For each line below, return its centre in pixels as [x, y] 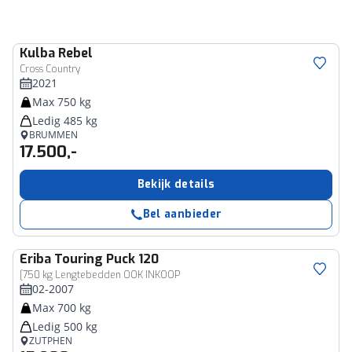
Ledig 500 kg [65, 326]
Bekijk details [176, 184]
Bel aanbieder [182, 214]
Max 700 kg [62, 308]
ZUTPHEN [51, 341]
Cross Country [50, 69]
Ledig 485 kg [65, 121]
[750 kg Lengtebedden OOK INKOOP [100, 275]
